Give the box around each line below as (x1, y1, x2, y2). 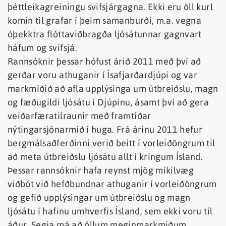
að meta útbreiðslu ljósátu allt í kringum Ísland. (8, 151, 203, 162)
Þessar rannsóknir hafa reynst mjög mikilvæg (8, 165, 194, 176)
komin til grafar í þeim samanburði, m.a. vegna (8, 15, 202, 26)
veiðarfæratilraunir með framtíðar (8, 110, 151, 122)
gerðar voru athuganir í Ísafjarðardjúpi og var (8, 70, 198, 81)
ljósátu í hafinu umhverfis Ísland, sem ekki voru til (8, 206, 213, 217)
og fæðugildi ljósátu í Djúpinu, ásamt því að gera (8, 97, 209, 108)
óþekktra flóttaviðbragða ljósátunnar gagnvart (8, 29, 202, 40)
